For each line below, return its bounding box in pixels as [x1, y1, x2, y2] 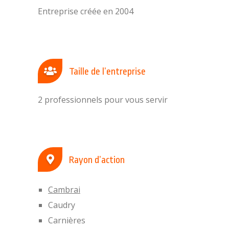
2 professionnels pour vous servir [38, 94, 168, 105]
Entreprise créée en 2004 [38, 6, 133, 17]
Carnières [48, 215, 85, 226]
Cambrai [48, 184, 80, 195]
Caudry [48, 199, 75, 211]
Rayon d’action [67, 154, 125, 166]
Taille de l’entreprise [67, 66, 146, 77]
